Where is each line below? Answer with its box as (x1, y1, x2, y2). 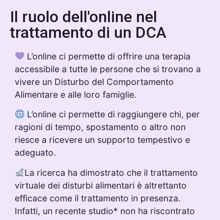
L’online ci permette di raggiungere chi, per (25, 109, 200, 120)
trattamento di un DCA (10, 23, 166, 42)
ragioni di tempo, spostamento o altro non (15, 122, 186, 133)
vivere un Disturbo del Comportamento (15, 76, 174, 87)
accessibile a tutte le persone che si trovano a (15, 63, 201, 74)
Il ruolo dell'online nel (10, 7, 157, 26)
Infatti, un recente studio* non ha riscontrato (15, 205, 195, 216)
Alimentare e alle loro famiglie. (15, 89, 137, 100)
